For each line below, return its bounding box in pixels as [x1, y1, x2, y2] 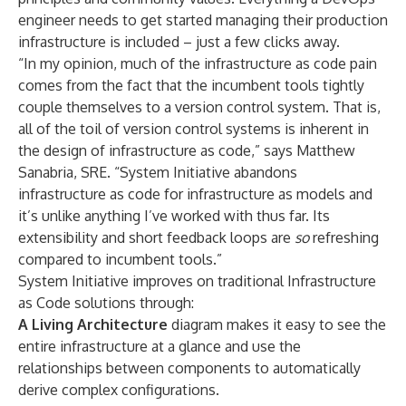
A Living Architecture [18, 315, 171, 333]
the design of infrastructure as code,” [18, 141, 264, 159]
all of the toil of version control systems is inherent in [18, 120, 369, 138]
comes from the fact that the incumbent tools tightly [18, 76, 364, 94]
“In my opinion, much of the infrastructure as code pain [18, 54, 377, 72]
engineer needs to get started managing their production [18, 11, 388, 29]
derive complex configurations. [18, 381, 219, 399]
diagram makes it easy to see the [171, 315, 386, 333]
